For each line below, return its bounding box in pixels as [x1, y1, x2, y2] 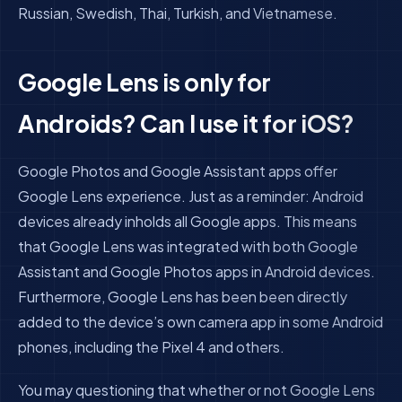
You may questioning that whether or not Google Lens [18, 380, 375, 399]
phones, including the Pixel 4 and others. [18, 337, 284, 356]
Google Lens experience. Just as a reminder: [18, 187, 310, 205]
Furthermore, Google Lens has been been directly [18, 287, 347, 306]
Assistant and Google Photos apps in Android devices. [18, 262, 375, 281]
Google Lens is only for [18, 67, 272, 97]
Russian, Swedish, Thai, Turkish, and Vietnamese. [18, 4, 337, 22]
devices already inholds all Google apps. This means [18, 212, 357, 231]
